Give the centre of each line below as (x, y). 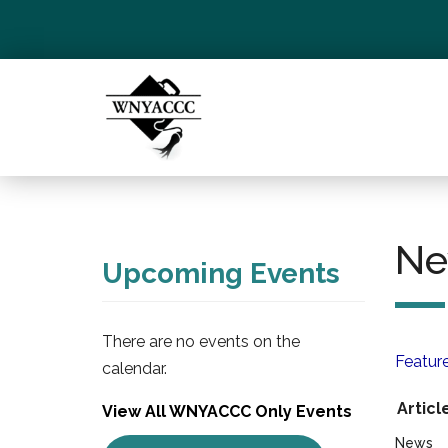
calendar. (134, 368)
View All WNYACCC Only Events (227, 411)
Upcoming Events (221, 273)
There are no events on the (201, 341)
